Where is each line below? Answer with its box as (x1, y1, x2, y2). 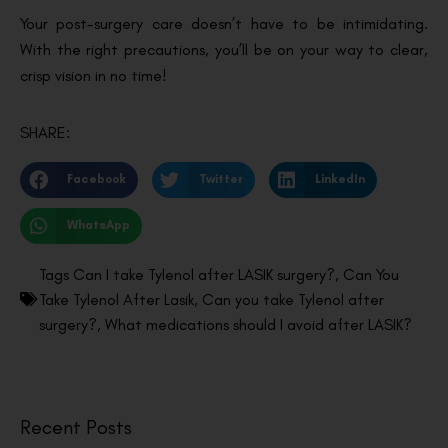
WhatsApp (66, 218, 130, 233)
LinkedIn (315, 172, 366, 187)
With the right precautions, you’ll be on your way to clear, (20, 40, 428, 60)
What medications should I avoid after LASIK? (105, 314, 412, 334)
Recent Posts (20, 414, 132, 439)
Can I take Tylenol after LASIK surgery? (73, 264, 335, 284)
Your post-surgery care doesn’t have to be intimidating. (20, 14, 428, 34)
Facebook (66, 172, 126, 187)
